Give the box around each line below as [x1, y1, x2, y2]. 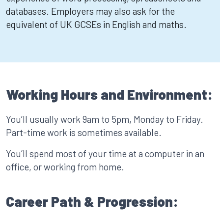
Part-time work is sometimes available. [6, 127, 162, 138]
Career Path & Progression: [6, 193, 178, 210]
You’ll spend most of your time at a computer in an [6, 148, 204, 159]
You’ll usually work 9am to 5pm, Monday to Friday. [6, 113, 203, 125]
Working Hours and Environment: [6, 86, 213, 103]
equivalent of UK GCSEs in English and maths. [6, 19, 187, 30]
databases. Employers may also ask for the [6, 5, 175, 17]
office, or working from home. [6, 161, 124, 172]
